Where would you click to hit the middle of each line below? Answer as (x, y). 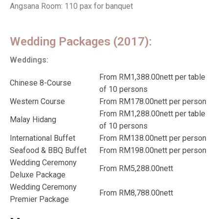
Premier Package (39, 199)
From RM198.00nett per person (153, 151)
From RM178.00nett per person (153, 102)
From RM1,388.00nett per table (152, 77)
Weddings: (29, 60)
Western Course (37, 102)
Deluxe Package (38, 175)
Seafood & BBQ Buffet (48, 151)
